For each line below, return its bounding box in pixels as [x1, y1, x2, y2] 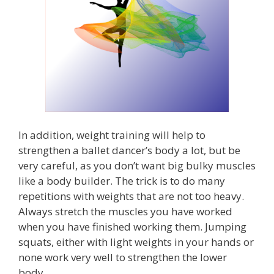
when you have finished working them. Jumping [18, 220, 246, 234]
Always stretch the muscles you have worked [18, 204, 232, 219]
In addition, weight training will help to [18, 128, 206, 143]
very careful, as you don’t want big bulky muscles [18, 158, 256, 173]
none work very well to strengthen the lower [18, 250, 227, 265]
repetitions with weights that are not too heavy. [18, 189, 244, 204]
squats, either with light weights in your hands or [18, 235, 254, 250]
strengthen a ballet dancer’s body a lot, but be [18, 143, 240, 158]
